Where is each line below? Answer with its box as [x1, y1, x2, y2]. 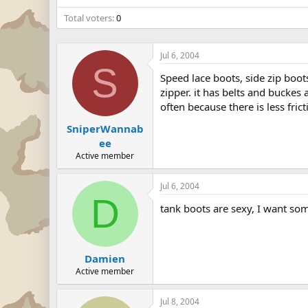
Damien [85, 252, 125, 265]
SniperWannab [66, 121, 144, 135]
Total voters [64, 12, 112, 24]
